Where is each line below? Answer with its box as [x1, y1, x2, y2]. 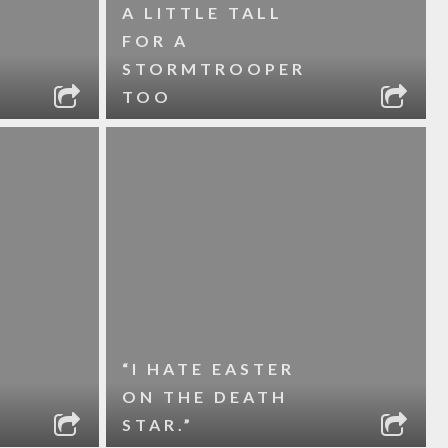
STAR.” [121, 415, 194, 434]
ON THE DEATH [121, 387, 288, 406]
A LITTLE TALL [121, 3, 283, 22]
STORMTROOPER [121, 59, 306, 78]
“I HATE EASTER [121, 359, 295, 378]
